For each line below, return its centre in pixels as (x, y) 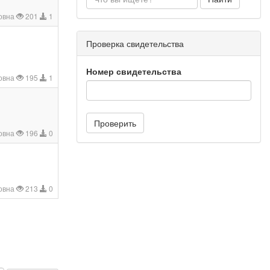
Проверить (115, 123)
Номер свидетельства (134, 71)
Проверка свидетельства (135, 43)
